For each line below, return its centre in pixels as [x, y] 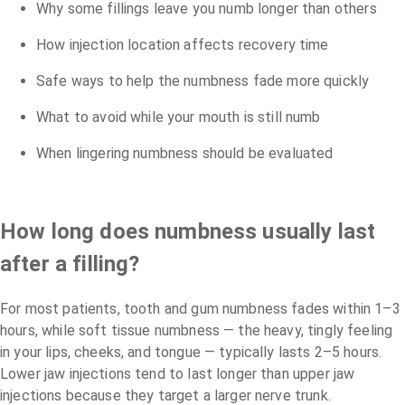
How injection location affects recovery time [183, 44]
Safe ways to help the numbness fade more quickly [203, 80]
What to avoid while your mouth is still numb [179, 117]
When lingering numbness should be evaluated [185, 153]
